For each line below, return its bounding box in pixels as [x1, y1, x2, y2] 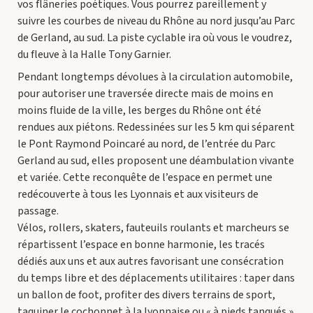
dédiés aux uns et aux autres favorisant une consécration [17, 254, 284, 269]
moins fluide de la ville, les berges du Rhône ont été [17, 103, 261, 118]
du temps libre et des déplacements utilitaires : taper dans [17, 270, 295, 286]
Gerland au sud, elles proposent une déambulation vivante [17, 153, 294, 168]
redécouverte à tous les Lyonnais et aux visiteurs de [17, 187, 259, 202]
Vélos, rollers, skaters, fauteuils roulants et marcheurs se [17, 220, 289, 235]
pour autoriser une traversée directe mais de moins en [17, 86, 273, 101]
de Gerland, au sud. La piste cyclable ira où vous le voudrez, [17, 30, 292, 45]
